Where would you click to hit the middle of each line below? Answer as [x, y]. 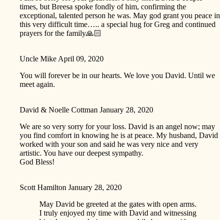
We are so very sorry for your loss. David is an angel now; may [117, 126]
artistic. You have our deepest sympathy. [82, 153]
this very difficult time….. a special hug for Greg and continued [118, 24]
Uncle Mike [38, 58]
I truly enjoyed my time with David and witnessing [118, 213]
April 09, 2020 [81, 58]
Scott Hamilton [43, 187]
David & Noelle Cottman [59, 110]
